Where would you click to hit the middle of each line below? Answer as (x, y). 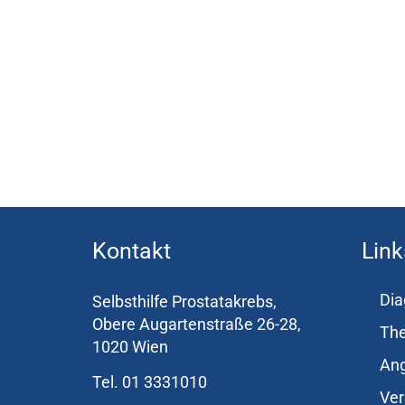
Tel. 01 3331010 (150, 382)
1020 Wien (130, 347)
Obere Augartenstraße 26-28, (197, 325)
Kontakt (132, 251)
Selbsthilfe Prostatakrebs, (184, 302)
